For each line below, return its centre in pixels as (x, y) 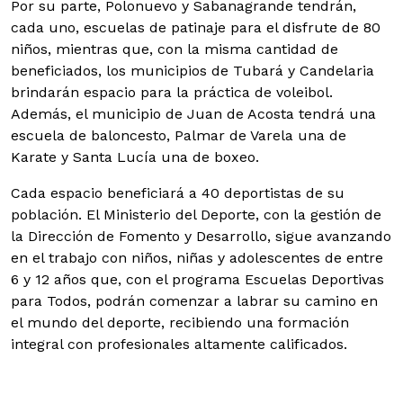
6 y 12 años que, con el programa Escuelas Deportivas (197, 279)
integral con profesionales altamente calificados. (179, 344)
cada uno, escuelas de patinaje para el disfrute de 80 (196, 27)
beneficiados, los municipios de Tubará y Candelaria (193, 70)
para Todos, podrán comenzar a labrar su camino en (194, 300)
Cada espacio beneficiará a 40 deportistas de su (178, 193)
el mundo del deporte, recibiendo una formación (180, 322)
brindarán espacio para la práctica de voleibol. (172, 92)
